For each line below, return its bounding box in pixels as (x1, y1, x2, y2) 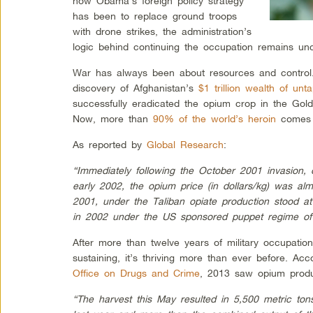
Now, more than (73, 112, 154, 124)
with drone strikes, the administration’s (73, 24, 252, 37)
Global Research (147, 138, 224, 150)
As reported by (73, 138, 147, 150)
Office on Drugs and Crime (73, 266, 201, 279)
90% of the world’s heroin (153, 112, 277, 124)
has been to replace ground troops (73, 9, 238, 22)
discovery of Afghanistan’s (73, 81, 199, 94)
